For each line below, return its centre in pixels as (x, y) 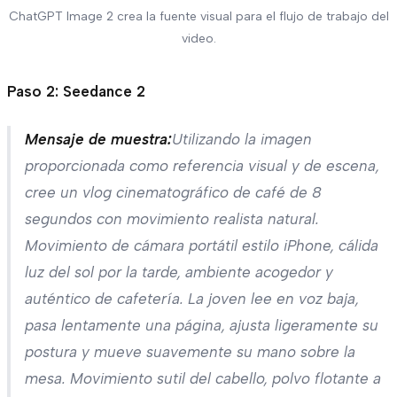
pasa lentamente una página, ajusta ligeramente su (202, 325)
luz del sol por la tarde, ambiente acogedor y (179, 272)
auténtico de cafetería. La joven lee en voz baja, (192, 298)
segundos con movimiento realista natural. (172, 218)
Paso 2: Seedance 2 (76, 91)
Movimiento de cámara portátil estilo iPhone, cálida (202, 245)
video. (198, 38)
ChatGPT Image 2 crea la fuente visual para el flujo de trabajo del (198, 16)
